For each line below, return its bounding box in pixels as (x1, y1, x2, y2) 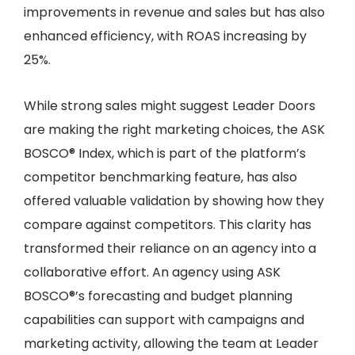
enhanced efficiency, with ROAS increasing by (24, 26, 307, 45)
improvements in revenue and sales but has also (24, 2, 325, 21)
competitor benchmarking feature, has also (24, 167, 297, 186)
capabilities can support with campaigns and (24, 310, 304, 329)
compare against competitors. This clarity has (24, 215, 311, 234)
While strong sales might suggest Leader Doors (24, 96, 315, 115)
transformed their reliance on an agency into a (24, 239, 316, 258)
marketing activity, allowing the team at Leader (24, 334, 319, 353)
